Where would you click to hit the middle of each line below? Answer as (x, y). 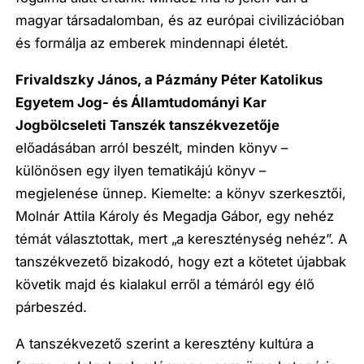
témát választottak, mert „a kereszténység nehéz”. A (182, 239)
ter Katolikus (281, 80)
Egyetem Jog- (64, 103)
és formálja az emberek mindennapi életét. (152, 43)
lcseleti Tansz (104, 126)
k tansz (182, 126)
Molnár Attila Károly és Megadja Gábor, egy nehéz (175, 217)
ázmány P (198, 80)
